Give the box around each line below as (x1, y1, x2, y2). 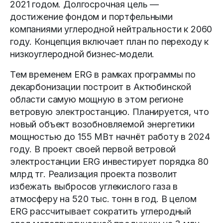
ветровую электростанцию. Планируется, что (10, 106, 209, 117)
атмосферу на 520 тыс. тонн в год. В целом (10, 193, 197, 204)
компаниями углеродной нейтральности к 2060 (10, 23, 213, 34)
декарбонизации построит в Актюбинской (10, 81, 192, 92)
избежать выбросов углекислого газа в (10, 181, 178, 192)
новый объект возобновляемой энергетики (10, 118, 195, 129)
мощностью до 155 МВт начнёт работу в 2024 (10, 131, 210, 142)
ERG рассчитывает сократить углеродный (10, 206, 192, 217)
